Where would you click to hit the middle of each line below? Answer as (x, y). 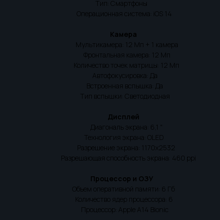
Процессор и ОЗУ (110, 179)
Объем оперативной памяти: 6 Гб (110, 189)
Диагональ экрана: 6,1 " (110, 127)
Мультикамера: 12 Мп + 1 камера (110, 44)
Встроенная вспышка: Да (110, 86)
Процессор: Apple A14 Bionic (110, 209)
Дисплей (110, 117)
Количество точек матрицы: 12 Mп (110, 65)
